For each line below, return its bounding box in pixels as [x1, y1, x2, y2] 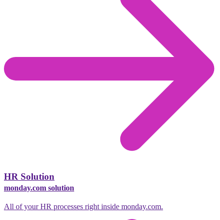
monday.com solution [4, 183, 74, 192]
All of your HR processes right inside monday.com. [4, 202, 163, 211]
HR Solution [4, 171, 55, 182]
